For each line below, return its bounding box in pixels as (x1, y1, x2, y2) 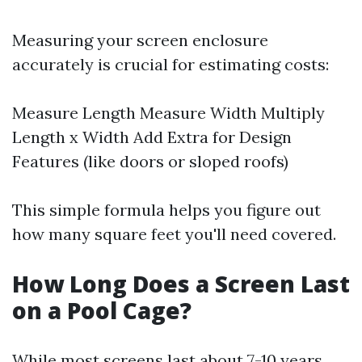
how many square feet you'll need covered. (12, 224, 336, 244)
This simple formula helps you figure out (12, 200, 321, 220)
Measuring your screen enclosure (12, 30, 268, 50)
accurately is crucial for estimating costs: (12, 54, 329, 74)
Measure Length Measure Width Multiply (12, 103, 325, 123)
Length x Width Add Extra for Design (12, 127, 292, 147)
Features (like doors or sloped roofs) (12, 151, 288, 171)
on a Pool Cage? (12, 295, 192, 326)
